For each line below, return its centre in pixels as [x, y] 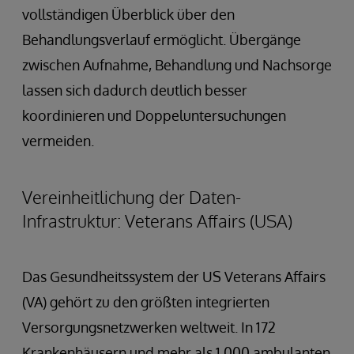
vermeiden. [58, 140]
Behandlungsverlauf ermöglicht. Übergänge [162, 39]
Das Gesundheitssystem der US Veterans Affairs [174, 276]
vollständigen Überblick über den [128, 14]
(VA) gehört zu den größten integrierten [146, 301]
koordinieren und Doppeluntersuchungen [154, 115]
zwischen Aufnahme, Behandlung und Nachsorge [177, 64]
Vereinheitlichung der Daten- [132, 196]
